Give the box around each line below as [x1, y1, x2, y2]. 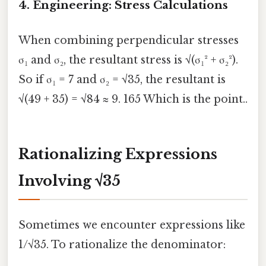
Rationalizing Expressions [18, 145, 217, 163]
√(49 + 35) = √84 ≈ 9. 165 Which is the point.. [18, 92, 248, 106]
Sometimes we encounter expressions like [18, 218, 245, 232]
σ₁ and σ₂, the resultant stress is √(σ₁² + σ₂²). [18, 53, 238, 66]
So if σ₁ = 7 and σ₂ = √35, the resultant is [18, 72, 226, 86]
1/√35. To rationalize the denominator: [18, 238, 226, 251]
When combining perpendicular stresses [18, 33, 239, 47]
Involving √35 [18, 172, 121, 189]
